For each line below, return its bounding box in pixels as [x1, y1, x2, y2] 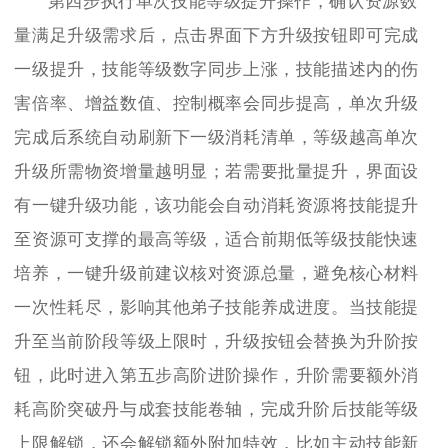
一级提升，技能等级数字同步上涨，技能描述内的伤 [14, 59, 420, 79]
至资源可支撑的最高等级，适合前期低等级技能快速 [14, 229, 420, 249]
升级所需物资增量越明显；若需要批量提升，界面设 [14, 161, 420, 181]
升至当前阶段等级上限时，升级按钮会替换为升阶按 [14, 331, 420, 351]
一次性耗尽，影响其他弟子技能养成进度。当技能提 [14, 297, 420, 317]
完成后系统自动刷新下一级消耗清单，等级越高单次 [14, 127, 420, 147]
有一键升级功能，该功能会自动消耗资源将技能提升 [14, 195, 420, 215]
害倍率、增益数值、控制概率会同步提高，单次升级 [14, 93, 420, 113]
